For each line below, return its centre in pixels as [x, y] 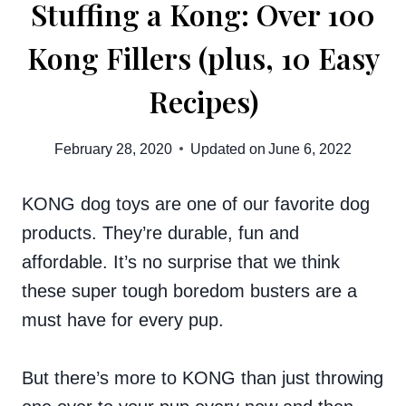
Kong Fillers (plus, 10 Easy [203, 57]
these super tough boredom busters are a [189, 290]
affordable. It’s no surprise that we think [181, 261]
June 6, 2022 [310, 149]
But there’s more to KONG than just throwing [203, 377]
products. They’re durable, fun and [160, 232]
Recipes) [203, 101]
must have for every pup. [126, 319]
